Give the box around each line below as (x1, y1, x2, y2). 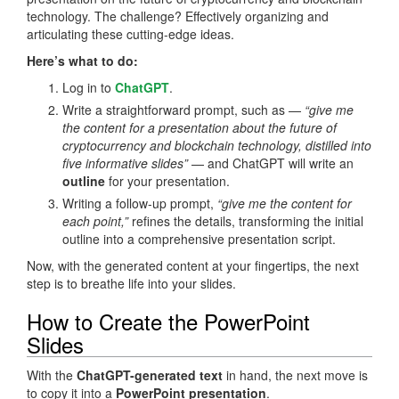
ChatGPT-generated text (77, 365, 223, 384)
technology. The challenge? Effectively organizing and (27, 6, 329, 25)
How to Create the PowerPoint (27, 305, 310, 337)
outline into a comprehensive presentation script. (62, 229, 336, 248)
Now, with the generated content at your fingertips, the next (27, 256, 359, 274)
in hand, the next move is (223, 365, 368, 384)
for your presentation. (105, 171, 230, 190)
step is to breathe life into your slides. (27, 273, 236, 292)
